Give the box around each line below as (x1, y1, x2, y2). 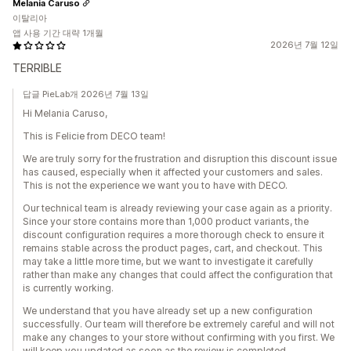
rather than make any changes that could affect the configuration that (23, 269, 333, 280)
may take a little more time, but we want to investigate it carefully (23, 255, 313, 267)
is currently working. (23, 282, 114, 294)
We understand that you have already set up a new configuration (23, 305, 313, 317)
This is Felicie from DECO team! (23, 130, 165, 142)
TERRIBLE (13, 61, 62, 74)
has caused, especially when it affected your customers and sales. (23, 166, 323, 178)
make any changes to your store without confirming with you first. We (23, 331, 335, 343)
